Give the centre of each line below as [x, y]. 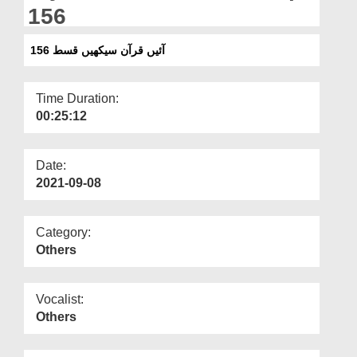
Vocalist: [60, 299]
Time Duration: [77, 98]
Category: [63, 232]
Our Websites [49, 37]
